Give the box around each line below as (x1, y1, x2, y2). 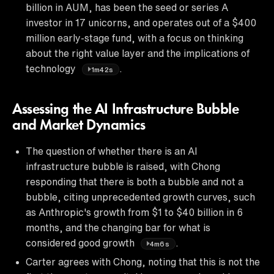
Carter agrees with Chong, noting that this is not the (26, 256, 260, 267)
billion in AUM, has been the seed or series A (26, 2, 228, 12)
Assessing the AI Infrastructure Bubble (12, 102, 239, 117)
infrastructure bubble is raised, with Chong (26, 161, 220, 171)
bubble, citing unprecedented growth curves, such (26, 191, 255, 202)
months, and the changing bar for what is (26, 222, 210, 232)
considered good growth (26, 237, 137, 248)
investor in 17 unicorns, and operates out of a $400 (26, 17, 256, 28)
